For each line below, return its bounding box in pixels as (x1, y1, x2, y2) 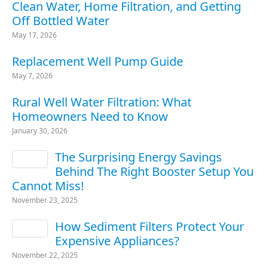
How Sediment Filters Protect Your (55, 218, 244, 234)
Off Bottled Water (12, 12, 109, 29)
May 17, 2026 (12, 29, 57, 40)
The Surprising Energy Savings (55, 148, 222, 165)
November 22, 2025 (12, 249, 78, 260)
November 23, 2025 (12, 194, 78, 205)
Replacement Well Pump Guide (12, 53, 183, 69)
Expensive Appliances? (55, 232, 179, 249)
